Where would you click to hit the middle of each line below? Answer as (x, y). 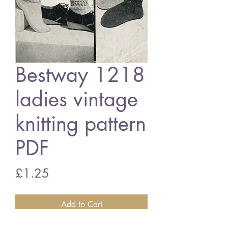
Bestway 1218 (80, 75)
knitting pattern (81, 124)
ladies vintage (77, 99)
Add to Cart (81, 204)
